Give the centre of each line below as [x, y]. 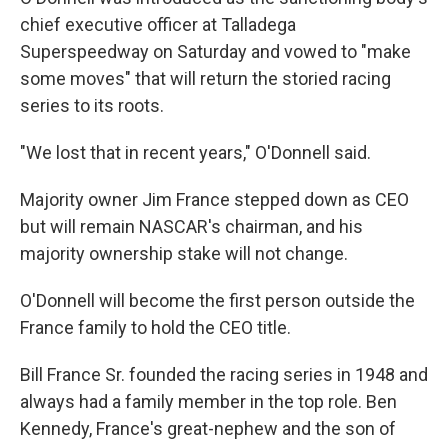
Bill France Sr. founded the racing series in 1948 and [224, 374]
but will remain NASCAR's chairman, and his [191, 226]
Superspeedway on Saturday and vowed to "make [215, 51]
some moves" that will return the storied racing [205, 78]
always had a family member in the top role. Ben [208, 401]
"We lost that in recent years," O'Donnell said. [195, 152]
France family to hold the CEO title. [155, 327]
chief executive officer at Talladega [158, 24]
